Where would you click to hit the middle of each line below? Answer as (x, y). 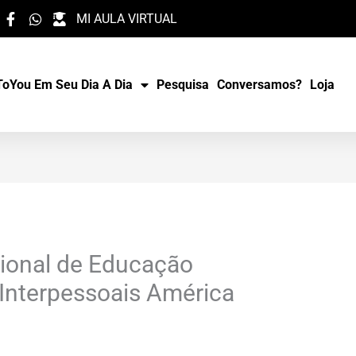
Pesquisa (183, 84)
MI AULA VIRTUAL (127, 19)
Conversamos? (260, 84)
